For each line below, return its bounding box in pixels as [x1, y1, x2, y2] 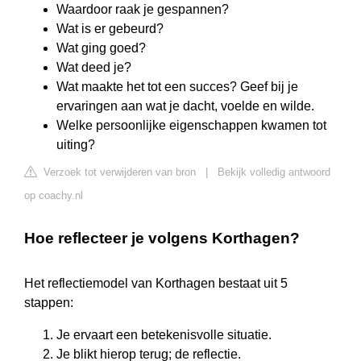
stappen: [24, 296, 73, 310]
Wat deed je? [56, 60, 131, 75]
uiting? [56, 138, 95, 152]
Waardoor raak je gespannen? [56, 2, 229, 17]
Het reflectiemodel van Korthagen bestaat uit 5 [24, 276, 288, 291]
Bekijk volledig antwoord [218, 166, 330, 179]
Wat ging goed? [56, 41, 146, 56]
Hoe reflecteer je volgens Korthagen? [24, 230, 300, 247]
